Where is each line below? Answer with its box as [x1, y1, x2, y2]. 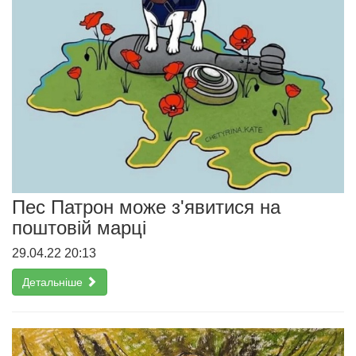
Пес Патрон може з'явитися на [12, 196, 281, 219]
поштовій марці [12, 217, 146, 239]
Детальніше [22, 276, 86, 289]
